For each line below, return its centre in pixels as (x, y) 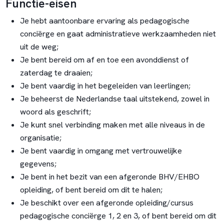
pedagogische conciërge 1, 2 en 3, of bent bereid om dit (118, 215)
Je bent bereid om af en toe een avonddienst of (104, 59)
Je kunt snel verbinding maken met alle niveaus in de (112, 124)
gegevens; (38, 163)
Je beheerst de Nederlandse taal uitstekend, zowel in (114, 98)
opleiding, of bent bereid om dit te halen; (91, 189)
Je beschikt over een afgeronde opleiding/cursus (106, 202)
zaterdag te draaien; (56, 72)
